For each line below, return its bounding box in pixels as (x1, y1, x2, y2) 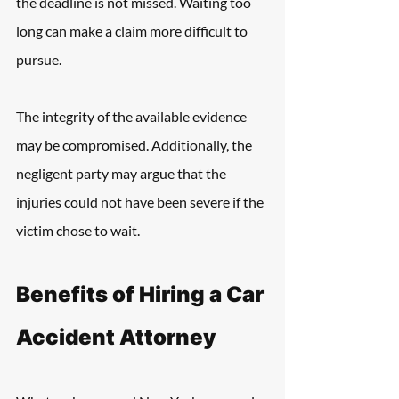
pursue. (16, 51, 61, 68)
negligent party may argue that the (16, 165, 229, 182)
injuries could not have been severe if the (16, 193, 266, 210)
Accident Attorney (16, 324, 216, 350)
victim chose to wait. (16, 222, 140, 239)
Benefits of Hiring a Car (16, 281, 268, 307)
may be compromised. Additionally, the (16, 136, 255, 153)
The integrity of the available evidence (16, 108, 249, 125)
